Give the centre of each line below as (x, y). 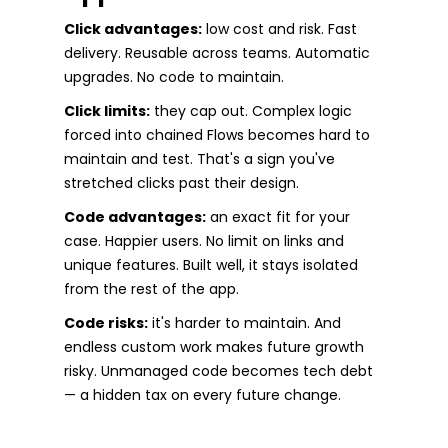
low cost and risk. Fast (279, 28)
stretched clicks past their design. (181, 182)
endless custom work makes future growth (214, 346)
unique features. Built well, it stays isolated (211, 264)
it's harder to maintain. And (244, 322)
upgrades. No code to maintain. (174, 76)
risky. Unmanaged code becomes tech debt (218, 370)
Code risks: (106, 322)
